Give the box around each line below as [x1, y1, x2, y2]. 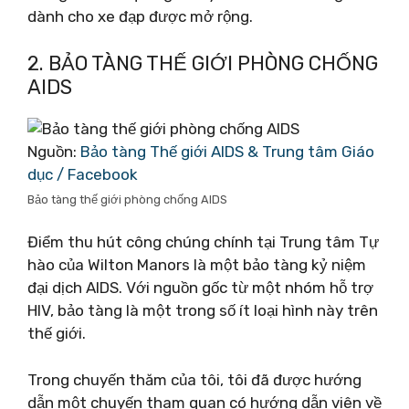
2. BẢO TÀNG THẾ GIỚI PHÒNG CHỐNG [27, 50, 378, 76]
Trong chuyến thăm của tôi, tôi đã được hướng [27, 370, 362, 389]
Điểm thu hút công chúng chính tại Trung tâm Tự [27, 233, 379, 251]
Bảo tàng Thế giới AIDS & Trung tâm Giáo [80, 142, 374, 161]
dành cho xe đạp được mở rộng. [27, 7, 253, 26]
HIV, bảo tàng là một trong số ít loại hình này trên [27, 301, 378, 320]
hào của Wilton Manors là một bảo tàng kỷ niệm [27, 256, 366, 274]
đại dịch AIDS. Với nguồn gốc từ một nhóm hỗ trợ [27, 278, 373, 297]
